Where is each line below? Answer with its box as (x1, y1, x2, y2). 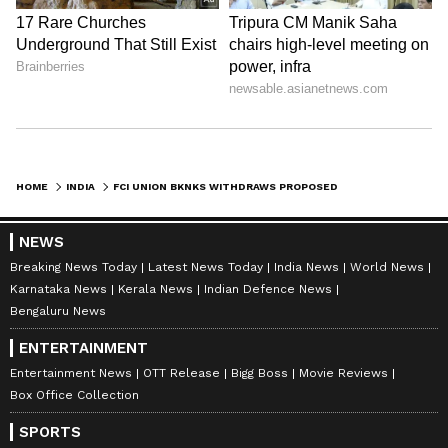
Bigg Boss (231, 365, 288, 380)
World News (350, 259, 424, 274)
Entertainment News (10, 365, 132, 380)
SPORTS (19, 422, 81, 441)
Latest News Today (148, 259, 263, 274)
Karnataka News (10, 281, 107, 296)
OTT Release (143, 365, 220, 380)
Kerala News (118, 281, 193, 296)
